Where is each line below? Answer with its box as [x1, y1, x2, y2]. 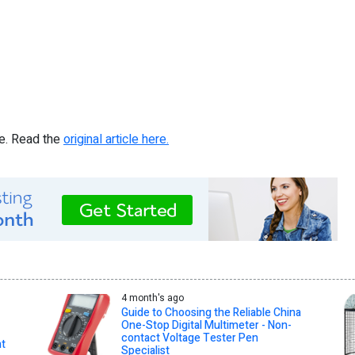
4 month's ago [120, 291, 184, 306]
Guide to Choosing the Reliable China [120, 304, 301, 322]
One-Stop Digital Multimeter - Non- [120, 317, 292, 334]
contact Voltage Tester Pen [120, 330, 258, 347]
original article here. [63, 130, 169, 150]
